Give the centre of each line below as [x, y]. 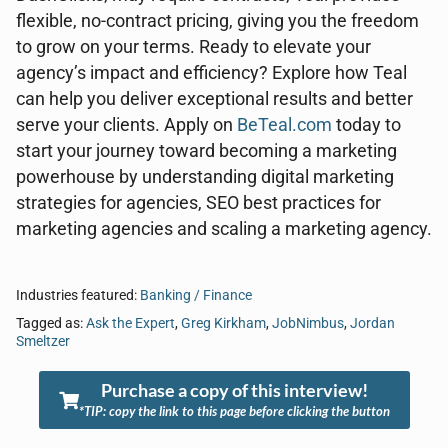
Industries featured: [78, 295]
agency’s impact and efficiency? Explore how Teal [211, 73]
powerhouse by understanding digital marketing [205, 177]
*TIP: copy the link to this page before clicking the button [234, 411]
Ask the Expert [130, 323]
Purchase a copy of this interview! [234, 390]
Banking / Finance [196, 295]
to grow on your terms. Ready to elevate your [193, 47]
